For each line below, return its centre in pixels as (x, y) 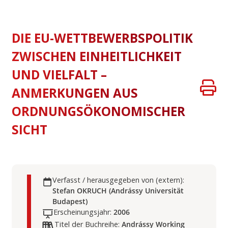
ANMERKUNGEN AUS (75, 93)
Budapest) (70, 202)
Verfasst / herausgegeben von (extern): (118, 180)
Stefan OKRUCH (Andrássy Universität (118, 191)
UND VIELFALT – (59, 74)
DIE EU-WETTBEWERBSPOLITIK (102, 38)
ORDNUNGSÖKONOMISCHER (98, 111)
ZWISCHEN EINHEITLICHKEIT (97, 56)
